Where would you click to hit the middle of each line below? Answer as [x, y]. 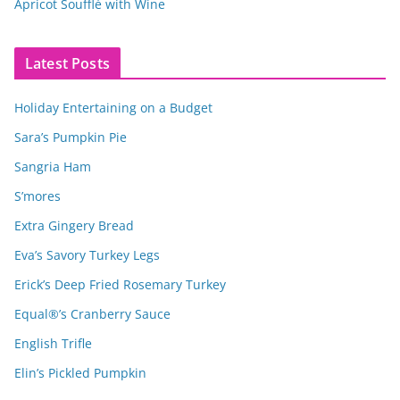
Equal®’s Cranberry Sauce [92, 313]
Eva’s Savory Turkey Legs [87, 254]
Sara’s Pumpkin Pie [71, 137]
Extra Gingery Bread [74, 225]
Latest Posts [67, 63]
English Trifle [53, 343]
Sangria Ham [53, 166]
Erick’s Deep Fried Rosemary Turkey [120, 284]
